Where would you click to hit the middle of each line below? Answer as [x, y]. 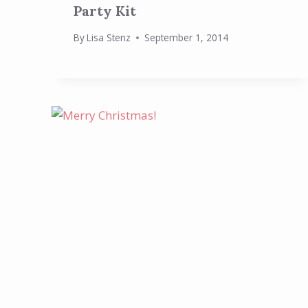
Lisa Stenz [109, 38]
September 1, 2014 [187, 38]
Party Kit [105, 10]
